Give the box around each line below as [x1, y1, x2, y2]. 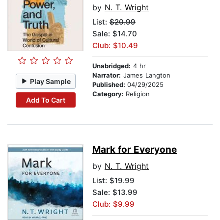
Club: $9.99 [92, 199, 135, 209]
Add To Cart [26, 95, 65, 104]
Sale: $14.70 [92, 29, 137, 39]
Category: [92, 90, 126, 98]
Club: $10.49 [92, 41, 138, 51]
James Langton [121, 71, 170, 80]
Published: [92, 81, 127, 89]
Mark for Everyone [92, 144, 177, 156]
